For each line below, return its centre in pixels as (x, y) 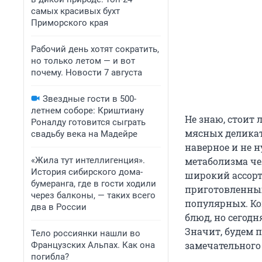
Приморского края (70, 23)
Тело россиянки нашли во (86, 233)
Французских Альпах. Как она (93, 245)
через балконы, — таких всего (93, 195)
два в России (59, 207)
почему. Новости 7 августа (87, 73)
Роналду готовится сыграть (88, 122)
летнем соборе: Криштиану (87, 111)
